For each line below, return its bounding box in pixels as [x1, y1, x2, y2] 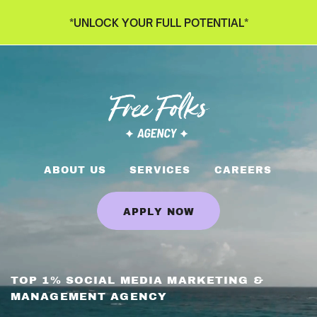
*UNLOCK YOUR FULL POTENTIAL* [69, 16, 248, 30]
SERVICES [129, 165, 191, 176]
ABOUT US [43, 165, 106, 176]
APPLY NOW [123, 206, 195, 217]
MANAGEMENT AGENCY [10, 291, 168, 303]
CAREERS [214, 165, 272, 176]
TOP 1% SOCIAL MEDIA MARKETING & [10, 275, 263, 287]
